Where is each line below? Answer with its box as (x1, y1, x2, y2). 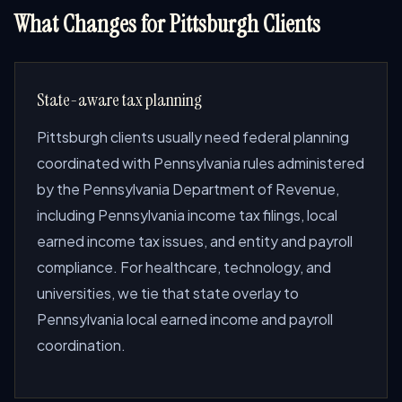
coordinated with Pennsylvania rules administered (37, 153, 364, 172)
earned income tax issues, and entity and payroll (37, 232, 353, 250)
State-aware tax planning (37, 88, 202, 111)
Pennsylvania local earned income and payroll (37, 310, 333, 328)
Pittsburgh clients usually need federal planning (37, 127, 349, 146)
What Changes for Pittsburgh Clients (14, 8, 320, 39)
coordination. (37, 336, 126, 354)
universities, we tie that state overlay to (37, 284, 299, 302)
